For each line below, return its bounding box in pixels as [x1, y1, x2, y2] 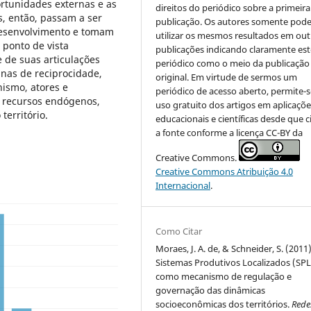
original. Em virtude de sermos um [155, 71, 298, 84]
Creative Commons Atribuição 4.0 [155, 165, 294, 178]
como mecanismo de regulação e [155, 270, 292, 283]
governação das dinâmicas [155, 284, 266, 297]
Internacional [155, 179, 211, 192]
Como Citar [155, 225, 203, 238]
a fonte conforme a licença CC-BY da [155, 126, 303, 140]
